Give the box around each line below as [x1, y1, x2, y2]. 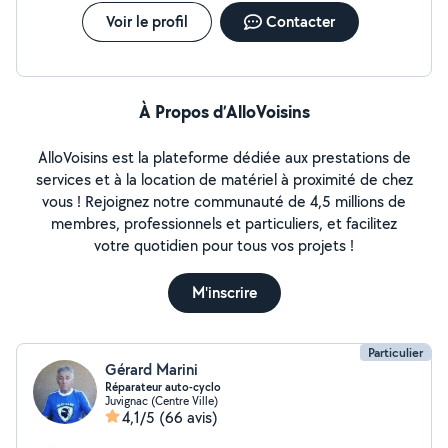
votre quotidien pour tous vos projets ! [94, 235, 354, 256]
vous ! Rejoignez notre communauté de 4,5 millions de [42, 191, 406, 212]
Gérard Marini [105, 359, 198, 380]
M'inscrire [191, 282, 257, 303]
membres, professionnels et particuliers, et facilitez [51, 213, 397, 234]
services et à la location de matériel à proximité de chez [35, 169, 413, 190]
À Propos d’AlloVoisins [138, 99, 310, 124]
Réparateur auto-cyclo [105, 379, 221, 395]
